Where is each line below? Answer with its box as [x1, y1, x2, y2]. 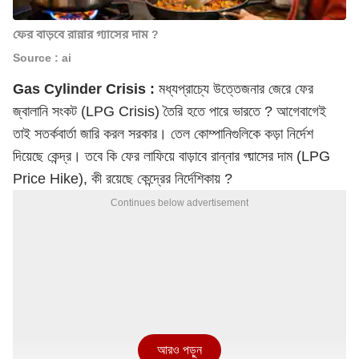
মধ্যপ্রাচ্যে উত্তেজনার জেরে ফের [155, 81, 313, 97]
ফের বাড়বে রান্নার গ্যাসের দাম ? [13, 28, 159, 41]
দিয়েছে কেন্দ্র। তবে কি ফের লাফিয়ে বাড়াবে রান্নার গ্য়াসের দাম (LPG [13, 148, 330, 164]
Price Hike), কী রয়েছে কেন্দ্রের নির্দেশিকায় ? [13, 171, 240, 187]
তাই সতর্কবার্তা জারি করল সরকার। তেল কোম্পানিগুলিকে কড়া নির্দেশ [13, 126, 313, 142]
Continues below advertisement [111, 197, 248, 208]
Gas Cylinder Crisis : [13, 81, 155, 97]
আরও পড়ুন [157, 343, 202, 357]
